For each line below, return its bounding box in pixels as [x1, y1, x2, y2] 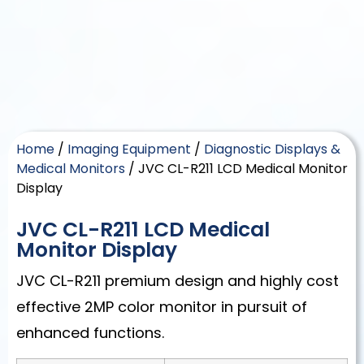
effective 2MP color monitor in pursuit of [16, 297, 307, 318]
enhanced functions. [16, 323, 164, 344]
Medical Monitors [16, 159, 125, 179]
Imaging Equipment [67, 140, 191, 159]
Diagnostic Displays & [204, 140, 340, 159]
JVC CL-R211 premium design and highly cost [16, 271, 339, 292]
